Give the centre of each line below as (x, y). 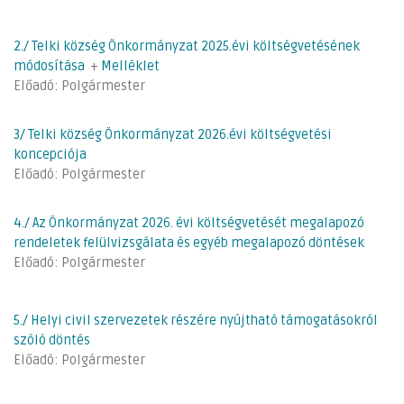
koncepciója (50, 154)
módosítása (49, 66)
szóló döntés (52, 340)
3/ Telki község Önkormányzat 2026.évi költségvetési (173, 134)
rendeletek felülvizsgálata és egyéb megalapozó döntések (189, 243)
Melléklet (130, 66)
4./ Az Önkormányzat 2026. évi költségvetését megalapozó (189, 223)
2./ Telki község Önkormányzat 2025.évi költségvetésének (187, 46)
